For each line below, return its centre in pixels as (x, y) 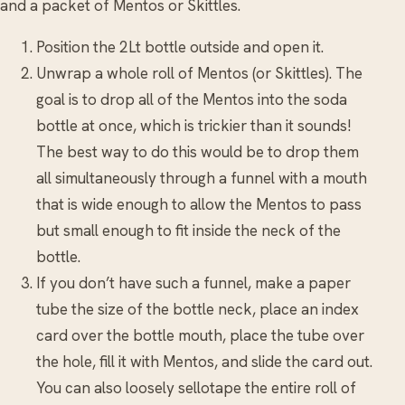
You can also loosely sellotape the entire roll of (196, 388)
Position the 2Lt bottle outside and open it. (180, 47)
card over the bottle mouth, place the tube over (200, 336)
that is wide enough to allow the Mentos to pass (199, 205)
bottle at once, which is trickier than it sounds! (194, 126)
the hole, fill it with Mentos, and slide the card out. (204, 362)
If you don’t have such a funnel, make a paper (193, 283)
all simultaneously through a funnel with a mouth (202, 179)
